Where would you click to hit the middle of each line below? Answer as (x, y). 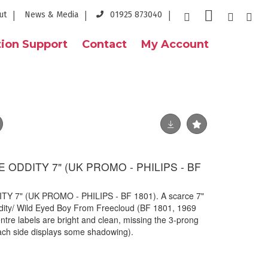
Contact (104, 44)
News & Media (51, 15)
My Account (175, 44)
